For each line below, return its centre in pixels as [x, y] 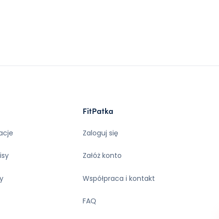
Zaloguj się [100, 133]
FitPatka [98, 110]
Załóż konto [102, 156]
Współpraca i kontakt [119, 178]
